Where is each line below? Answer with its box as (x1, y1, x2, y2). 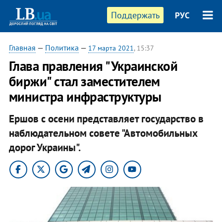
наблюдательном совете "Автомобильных (8, 126, 198, 140)
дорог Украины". (8, 140, 81, 154)
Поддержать (111, 9, 160, 21)
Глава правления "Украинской (8, 57, 178, 74)
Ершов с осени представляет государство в (8, 111, 204, 125)
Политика (45, 43, 79, 53)
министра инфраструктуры (8, 88, 162, 105)
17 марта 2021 (88, 44, 134, 53)
